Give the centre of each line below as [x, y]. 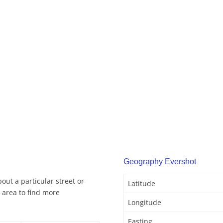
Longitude [145, 203]
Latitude [142, 184]
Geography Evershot [160, 162]
